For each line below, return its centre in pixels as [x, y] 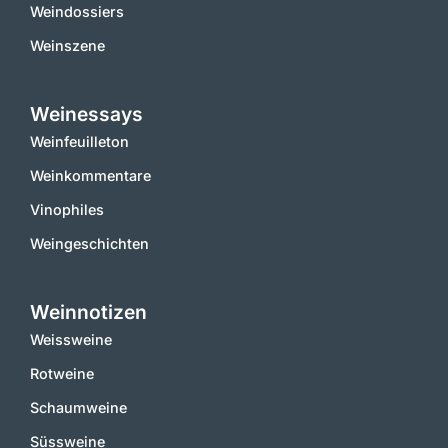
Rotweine [62, 373]
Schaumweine [78, 407]
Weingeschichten [89, 243]
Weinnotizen [88, 312]
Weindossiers [77, 11]
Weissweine [71, 339]
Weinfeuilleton [79, 141]
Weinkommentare [90, 175]
